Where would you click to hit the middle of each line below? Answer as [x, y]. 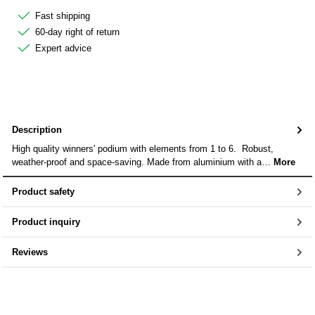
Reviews [30, 252]
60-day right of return [77, 32]
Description [37, 130]
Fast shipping [63, 15]
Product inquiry [46, 221]
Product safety [43, 191]
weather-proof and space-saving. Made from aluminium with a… [143, 162]
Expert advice [63, 48]
